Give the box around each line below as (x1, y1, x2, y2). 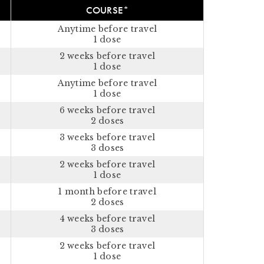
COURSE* (85, 4, 129, 16)
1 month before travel (58, 186, 156, 197)
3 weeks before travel (59, 132, 156, 143)
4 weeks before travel (59, 213, 156, 224)
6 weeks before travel (59, 105, 156, 115)
